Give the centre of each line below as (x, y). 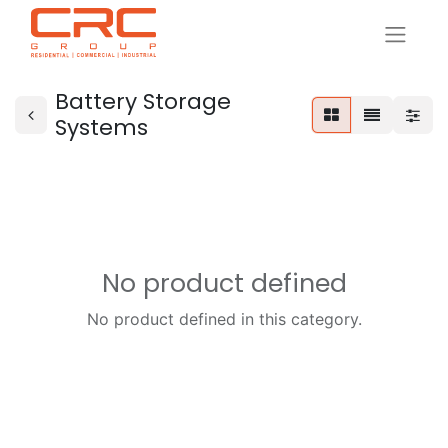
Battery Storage (143, 101)
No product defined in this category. (224, 319)
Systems (101, 127)
